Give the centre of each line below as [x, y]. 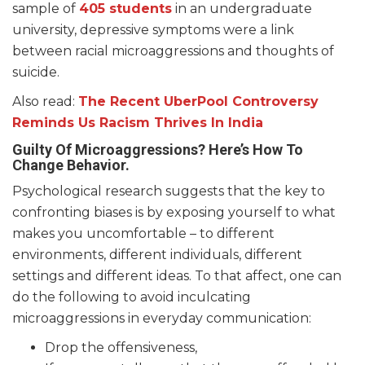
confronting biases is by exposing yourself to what [174, 213]
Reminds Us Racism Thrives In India [138, 123]
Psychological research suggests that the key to [169, 191]
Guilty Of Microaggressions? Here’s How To [158, 150]
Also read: [45, 102]
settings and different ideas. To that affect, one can [177, 276]
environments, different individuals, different [157, 255]
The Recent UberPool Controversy [198, 102]
